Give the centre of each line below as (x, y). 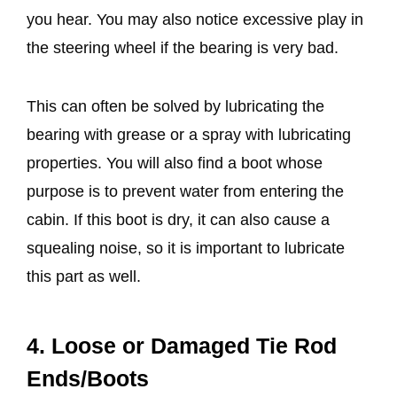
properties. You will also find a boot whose (175, 163)
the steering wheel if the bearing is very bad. (183, 48)
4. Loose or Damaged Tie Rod (182, 346)
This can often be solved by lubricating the (175, 107)
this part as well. (84, 277)
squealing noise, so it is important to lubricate (186, 249)
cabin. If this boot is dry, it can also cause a (178, 220)
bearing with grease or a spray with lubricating (189, 135)
